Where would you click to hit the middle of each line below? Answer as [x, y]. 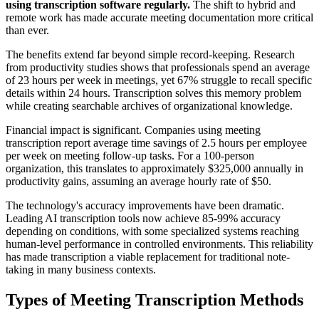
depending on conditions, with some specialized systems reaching [152, 231]
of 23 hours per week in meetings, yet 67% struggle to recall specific [159, 80]
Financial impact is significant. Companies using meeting [133, 130]
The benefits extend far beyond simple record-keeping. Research [150, 54]
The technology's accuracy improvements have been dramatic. [145, 205]
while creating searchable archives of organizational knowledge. [149, 105]
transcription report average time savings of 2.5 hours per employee [156, 142]
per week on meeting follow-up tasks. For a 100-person [130, 155]
